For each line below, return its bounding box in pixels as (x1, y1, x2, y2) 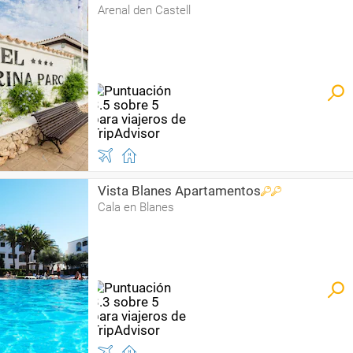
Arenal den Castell (98, 3, 191, 17)
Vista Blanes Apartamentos (98, 183, 261, 199)
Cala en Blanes (98, 200, 174, 214)
